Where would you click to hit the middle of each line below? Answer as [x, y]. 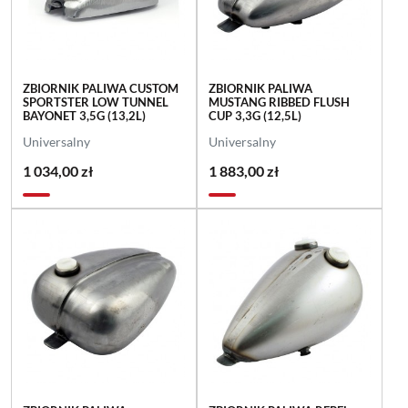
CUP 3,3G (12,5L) [255, 115]
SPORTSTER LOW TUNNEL [96, 102]
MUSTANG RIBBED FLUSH [279, 102]
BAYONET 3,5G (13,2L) [84, 115]
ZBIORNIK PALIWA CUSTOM [101, 88]
